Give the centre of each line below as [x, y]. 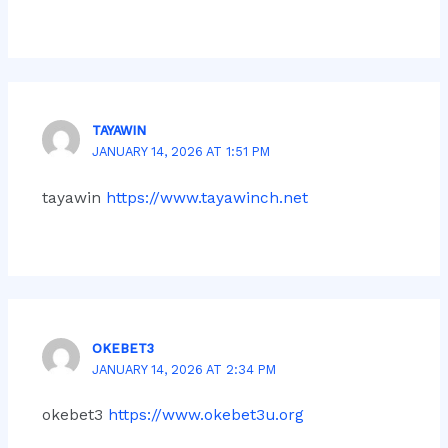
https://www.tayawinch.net [206, 197]
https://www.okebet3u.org [205, 415]
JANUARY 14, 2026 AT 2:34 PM [184, 369]
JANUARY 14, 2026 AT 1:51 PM [181, 152]
